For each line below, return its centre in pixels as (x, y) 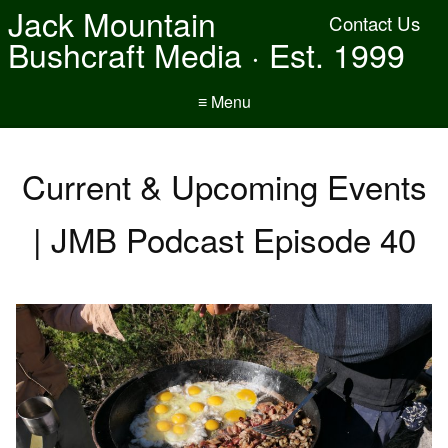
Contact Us (374, 23)
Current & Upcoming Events (224, 185)
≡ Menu (224, 101)
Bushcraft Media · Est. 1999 (206, 54)
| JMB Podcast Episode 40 (224, 238)
